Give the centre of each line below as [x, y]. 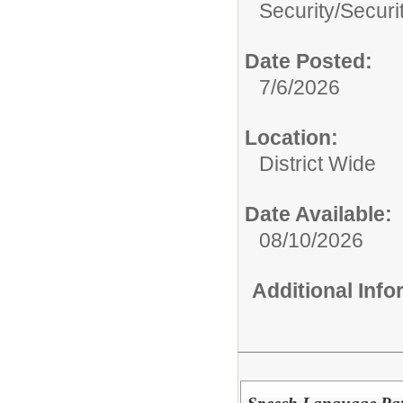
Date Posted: [309, 61]
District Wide [318, 163]
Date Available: [318, 214]
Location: [291, 137]
